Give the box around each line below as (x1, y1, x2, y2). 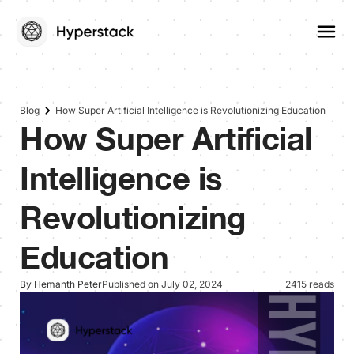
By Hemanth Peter (20, 278, 102, 290)
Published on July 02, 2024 (102, 278, 223, 290)
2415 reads (285, 278, 334, 290)
